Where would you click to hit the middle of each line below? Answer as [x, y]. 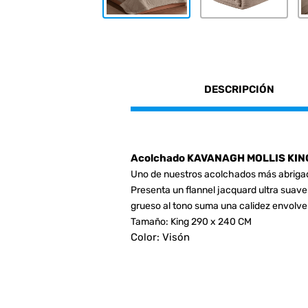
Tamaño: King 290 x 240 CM [191, 221]
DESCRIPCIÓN [240, 89]
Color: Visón [160, 237]
